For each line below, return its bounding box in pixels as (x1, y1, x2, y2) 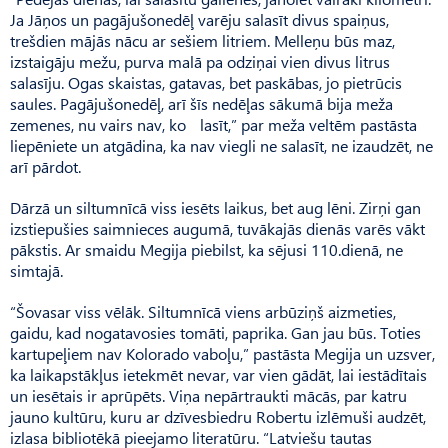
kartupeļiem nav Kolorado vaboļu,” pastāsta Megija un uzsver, (10, 342, 435, 364)
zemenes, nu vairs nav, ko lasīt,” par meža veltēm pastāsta (10, 113, 417, 135)
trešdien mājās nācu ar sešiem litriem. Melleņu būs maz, (10, 29, 395, 51)
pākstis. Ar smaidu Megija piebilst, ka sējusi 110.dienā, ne (10, 238, 403, 260)
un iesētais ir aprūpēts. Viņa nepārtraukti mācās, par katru (10, 384, 407, 406)
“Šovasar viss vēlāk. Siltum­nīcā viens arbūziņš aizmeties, (10, 300, 396, 322)
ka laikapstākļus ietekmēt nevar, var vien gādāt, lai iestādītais (10, 363, 427, 385)
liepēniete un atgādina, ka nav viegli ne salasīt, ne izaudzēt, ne (10, 134, 433, 156)
